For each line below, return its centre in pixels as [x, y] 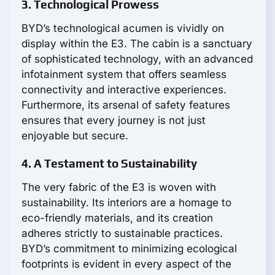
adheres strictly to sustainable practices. [122, 234]
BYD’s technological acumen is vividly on [123, 29]
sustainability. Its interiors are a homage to [126, 203]
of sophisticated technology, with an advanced [137, 59]
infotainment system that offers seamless [124, 75]
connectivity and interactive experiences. [124, 90]
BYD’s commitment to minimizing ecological [129, 249]
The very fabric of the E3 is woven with [119, 188]
